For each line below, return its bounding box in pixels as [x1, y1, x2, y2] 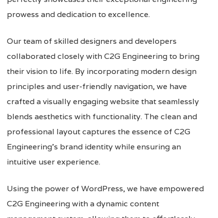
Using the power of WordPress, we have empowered [7, 183, 204, 194]
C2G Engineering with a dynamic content [7, 198, 159, 209]
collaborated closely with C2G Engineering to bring [7, 51, 200, 61]
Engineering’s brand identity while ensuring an [7, 141, 181, 152]
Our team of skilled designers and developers [7, 36, 177, 46]
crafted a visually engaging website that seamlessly [7, 96, 199, 107]
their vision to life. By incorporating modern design [7, 66, 197, 76]
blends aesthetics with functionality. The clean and [7, 111, 197, 122]
